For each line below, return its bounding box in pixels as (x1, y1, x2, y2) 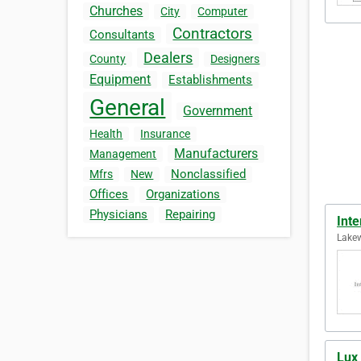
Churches (89, 3, 143, 19)
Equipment (89, 72, 151, 88)
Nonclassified (171, 167, 247, 182)
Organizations (146, 187, 221, 202)
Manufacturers (174, 146, 259, 162)
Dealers (143, 49, 193, 67)
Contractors (172, 24, 253, 44)
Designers (210, 52, 260, 66)
